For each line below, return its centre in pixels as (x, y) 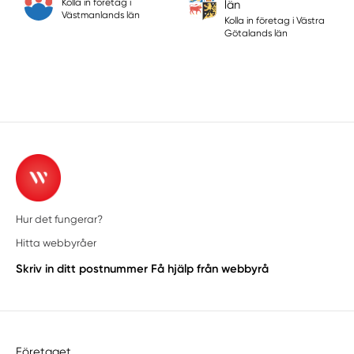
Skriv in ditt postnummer (82, 269)
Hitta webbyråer (56, 243)
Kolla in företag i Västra (274, 20)
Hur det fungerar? (60, 219)
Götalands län (256, 33)
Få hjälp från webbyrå (210, 269)
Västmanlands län (100, 15)
